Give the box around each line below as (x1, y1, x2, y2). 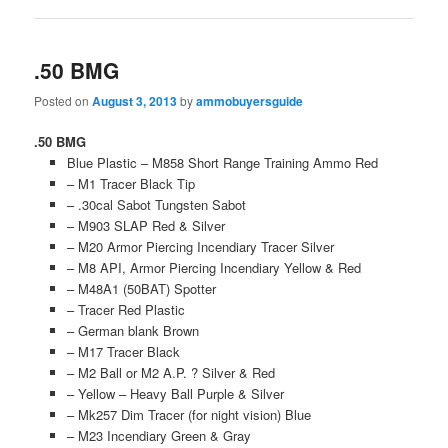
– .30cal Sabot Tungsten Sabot (66, 195, 246, 215)
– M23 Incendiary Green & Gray (66, 426, 251, 446)
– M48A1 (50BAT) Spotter (66, 279, 216, 299)
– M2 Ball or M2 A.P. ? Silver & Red (66, 363, 275, 383)
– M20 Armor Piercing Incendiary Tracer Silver (66, 237, 334, 257)
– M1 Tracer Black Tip (66, 174, 195, 194)
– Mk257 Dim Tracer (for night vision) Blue (66, 405, 311, 425)
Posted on (34, 91, 93, 109)
